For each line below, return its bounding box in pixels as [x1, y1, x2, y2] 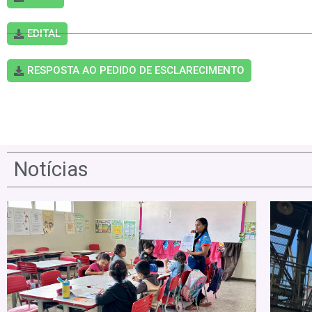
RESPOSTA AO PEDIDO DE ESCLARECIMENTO [27, 64, 244, 77]
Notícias [14, 157, 88, 182]
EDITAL [27, 27, 61, 40]
